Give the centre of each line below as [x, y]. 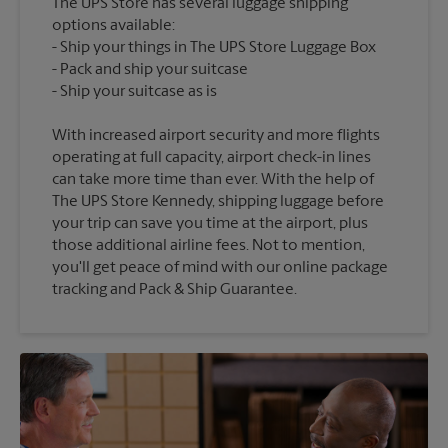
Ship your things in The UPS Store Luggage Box [218, 47]
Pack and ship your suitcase [154, 69]
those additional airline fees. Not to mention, [208, 245]
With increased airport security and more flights [216, 135]
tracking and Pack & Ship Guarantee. [174, 289]
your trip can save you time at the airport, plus [210, 223]
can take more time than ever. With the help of [213, 179]
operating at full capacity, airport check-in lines [211, 157]
